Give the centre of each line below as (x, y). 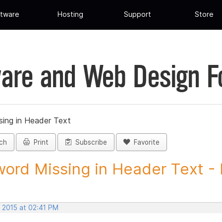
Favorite (145, 142)
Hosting (71, 14)
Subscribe (89, 142)
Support (137, 14)
